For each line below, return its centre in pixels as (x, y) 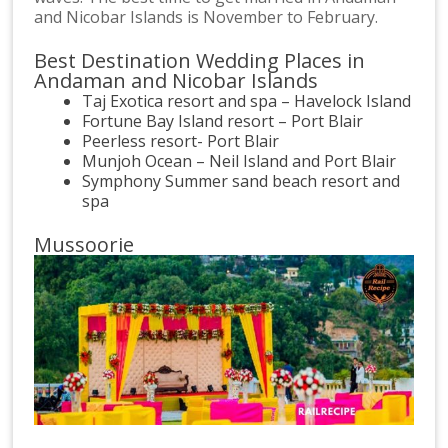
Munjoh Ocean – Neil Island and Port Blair (239, 161)
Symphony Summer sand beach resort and (241, 181)
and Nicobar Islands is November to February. (206, 17)
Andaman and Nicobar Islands (176, 81)
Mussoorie (84, 245)
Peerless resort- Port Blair (181, 141)
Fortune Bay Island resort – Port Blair (223, 121)
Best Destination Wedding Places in (200, 61)
